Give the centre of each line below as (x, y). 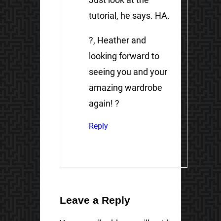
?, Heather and (118, 40)
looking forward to (124, 56)
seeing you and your (128, 72)
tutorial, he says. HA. (129, 16)
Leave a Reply (95, 200)
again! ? (104, 104)
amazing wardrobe (126, 88)
